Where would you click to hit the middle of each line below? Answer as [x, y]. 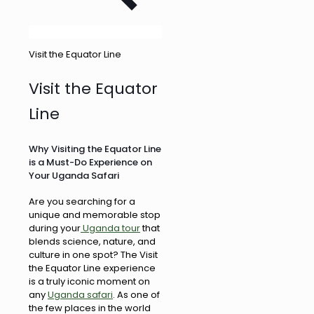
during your [55, 228]
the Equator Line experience [92, 268]
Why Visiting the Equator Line [95, 149]
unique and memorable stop [95, 214]
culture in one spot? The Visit [93, 254]
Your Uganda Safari [74, 176]
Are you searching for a [82, 201]
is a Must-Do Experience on [90, 163]
